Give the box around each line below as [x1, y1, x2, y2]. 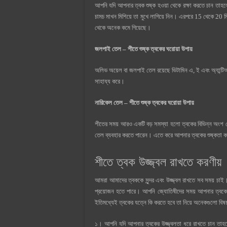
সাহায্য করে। [95, 78, 125, 86]
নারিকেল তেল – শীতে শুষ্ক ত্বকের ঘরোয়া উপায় [95, 99, 194, 107]
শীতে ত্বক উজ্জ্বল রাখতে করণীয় [95, 155, 221, 169]
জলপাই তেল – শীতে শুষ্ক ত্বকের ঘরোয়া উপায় [95, 45, 193, 53]
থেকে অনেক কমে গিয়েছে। [95, 24, 151, 32]
